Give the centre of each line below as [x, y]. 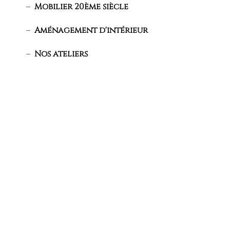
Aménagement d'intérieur [91, 31]
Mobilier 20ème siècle [82, 7]
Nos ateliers [61, 54]
